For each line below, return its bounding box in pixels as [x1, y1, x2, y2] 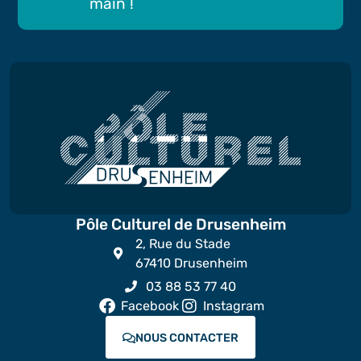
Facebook [121, 297, 179, 313]
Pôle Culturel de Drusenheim [75, 214, 286, 234]
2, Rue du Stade [135, 235, 230, 251]
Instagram [203, 297, 264, 313]
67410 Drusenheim [135, 255, 247, 271]
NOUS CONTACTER [135, 330, 239, 345]
